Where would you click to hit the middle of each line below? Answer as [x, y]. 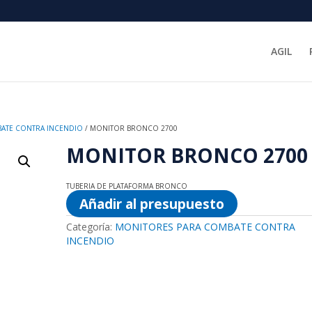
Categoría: [90, 227]
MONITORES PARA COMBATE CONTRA [205, 227]
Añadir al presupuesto [151, 204]
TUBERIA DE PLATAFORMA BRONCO [126, 186]
